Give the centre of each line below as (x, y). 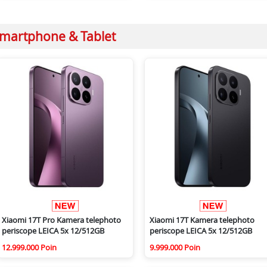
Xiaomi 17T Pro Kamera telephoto (61, 220)
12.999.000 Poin (29, 248)
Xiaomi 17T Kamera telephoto (202, 220)
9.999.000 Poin (175, 248)
